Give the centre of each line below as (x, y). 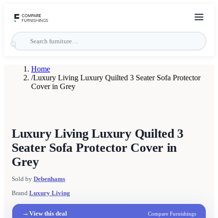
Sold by (22, 179)
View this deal (48, 213)
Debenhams (49, 179)
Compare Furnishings (172, 213)
